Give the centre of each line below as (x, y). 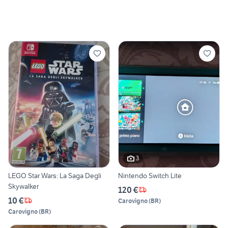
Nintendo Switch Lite (150, 175)
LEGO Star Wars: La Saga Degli (55, 175)
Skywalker (23, 186)
